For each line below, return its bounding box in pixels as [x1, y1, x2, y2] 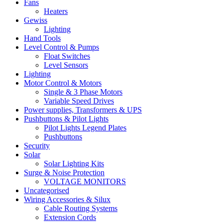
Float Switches [44, 52, 90, 60]
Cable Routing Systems [44, 204, 117, 213]
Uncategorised [24, 186, 69, 195]
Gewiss [24, 16, 47, 24]
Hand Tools [24, 34, 61, 42]
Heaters [44, 7, 68, 15]
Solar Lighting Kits [44, 159, 104, 168]
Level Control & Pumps [24, 43, 99, 51]
